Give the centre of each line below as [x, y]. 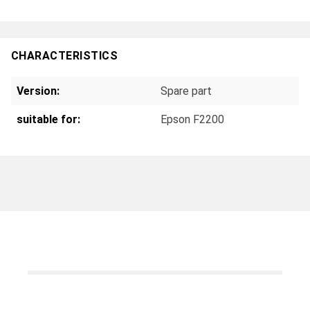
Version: [38, 91]
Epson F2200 [192, 119]
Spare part [186, 91]
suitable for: [48, 119]
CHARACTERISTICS [65, 56]
